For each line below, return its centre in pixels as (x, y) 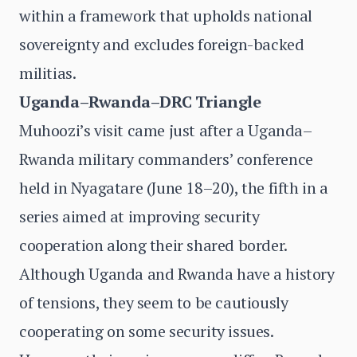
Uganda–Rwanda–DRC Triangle (140, 102)
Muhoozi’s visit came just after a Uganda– (166, 130)
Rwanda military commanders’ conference (166, 159)
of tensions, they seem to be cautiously (154, 302)
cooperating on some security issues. (146, 331)
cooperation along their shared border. (153, 245)
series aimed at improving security (139, 216)
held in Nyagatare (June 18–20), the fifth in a (174, 188)
